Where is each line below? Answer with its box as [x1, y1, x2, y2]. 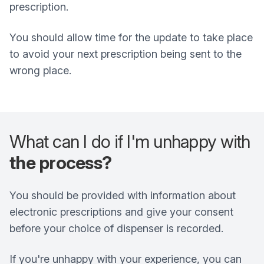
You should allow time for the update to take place [9, 31, 253, 44]
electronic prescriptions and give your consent [9, 206, 233, 218]
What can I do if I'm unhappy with [9, 131, 250, 152]
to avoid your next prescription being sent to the [9, 48, 242, 60]
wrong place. [9, 64, 71, 77]
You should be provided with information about [9, 189, 236, 202]
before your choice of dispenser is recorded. [9, 222, 223, 235]
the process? [9, 152, 111, 173]
